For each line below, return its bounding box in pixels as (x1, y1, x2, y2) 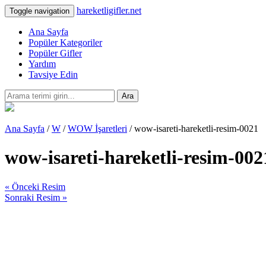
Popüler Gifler (28, 48, 82, 58)
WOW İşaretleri (68, 123, 127, 134)
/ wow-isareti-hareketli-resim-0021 (127, 123, 258, 134)
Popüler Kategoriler (28, 37, 102, 47)
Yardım (28, 59, 56, 69)
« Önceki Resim (5, 181, 65, 192)
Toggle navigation (9, 7, 69, 15)
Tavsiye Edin (28, 69, 78, 80)
